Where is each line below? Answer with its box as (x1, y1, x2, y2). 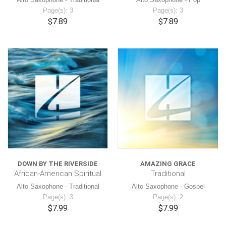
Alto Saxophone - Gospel (131, 182, 205, 190)
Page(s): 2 (153, 193, 184, 201)
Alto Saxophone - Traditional (16, 182, 99, 190)
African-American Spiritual (14, 168, 102, 178)
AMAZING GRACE (140, 159, 196, 167)
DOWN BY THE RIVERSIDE (18, 159, 98, 167)
